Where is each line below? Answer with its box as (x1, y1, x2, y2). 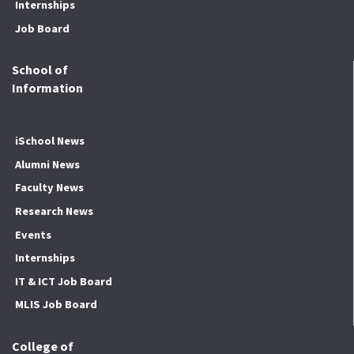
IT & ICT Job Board (14, 273, 112, 288)
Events (14, 227, 51, 242)
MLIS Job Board (14, 297, 97, 312)
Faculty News (14, 180, 84, 195)
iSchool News (14, 134, 85, 149)
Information (12, 80, 83, 96)
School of (12, 62, 68, 78)
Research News (14, 203, 93, 218)
